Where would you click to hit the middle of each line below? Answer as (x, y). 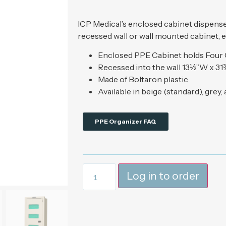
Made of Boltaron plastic (143, 79)
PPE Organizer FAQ (126, 122)
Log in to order (163, 176)
